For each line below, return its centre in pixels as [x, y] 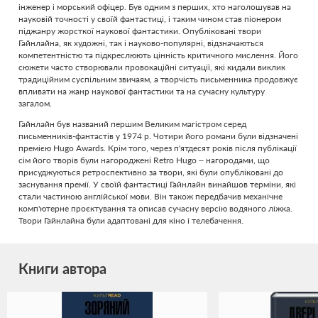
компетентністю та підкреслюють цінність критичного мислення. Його [158, 55]
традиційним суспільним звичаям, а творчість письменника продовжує [158, 79]
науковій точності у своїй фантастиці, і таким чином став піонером [150, 19]
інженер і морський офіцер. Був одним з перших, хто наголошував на [155, 7]
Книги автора [62, 268]
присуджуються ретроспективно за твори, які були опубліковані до [151, 172]
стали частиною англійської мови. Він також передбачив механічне [150, 196]
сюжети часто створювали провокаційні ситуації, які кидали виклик [152, 67]
